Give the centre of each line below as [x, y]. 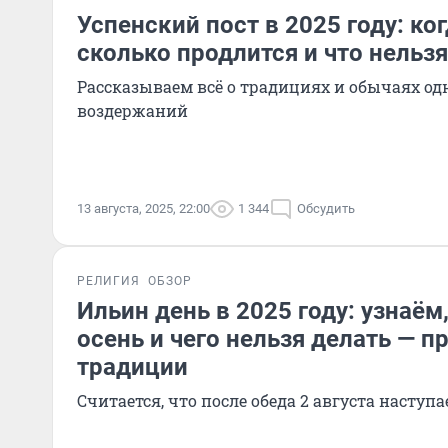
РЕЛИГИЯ [108, 281]
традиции [132, 367]
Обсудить [326, 208]
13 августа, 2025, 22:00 [143, 208]
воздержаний [132, 110]
